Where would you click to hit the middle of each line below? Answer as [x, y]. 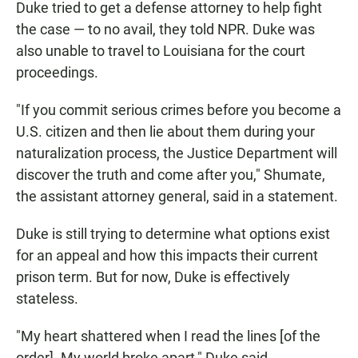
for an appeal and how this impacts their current [167, 255]
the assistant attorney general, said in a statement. [177, 196]
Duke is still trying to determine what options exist [173, 233]
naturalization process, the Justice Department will [177, 153]
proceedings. [57, 72]
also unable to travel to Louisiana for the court [161, 50]
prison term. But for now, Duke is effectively [153, 276]
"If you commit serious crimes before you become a [179, 109]
